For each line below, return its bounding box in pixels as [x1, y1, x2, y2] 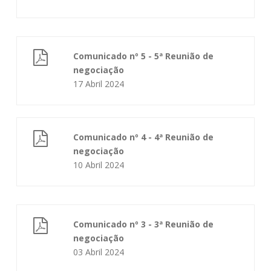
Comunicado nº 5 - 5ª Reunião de [73, 50, 214, 62]
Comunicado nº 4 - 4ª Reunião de [73, 131, 214, 143]
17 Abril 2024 [73, 78, 125, 90]
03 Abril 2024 [73, 246, 125, 258]
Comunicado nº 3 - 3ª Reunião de [73, 218, 214, 230]
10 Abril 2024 [73, 159, 125, 171]
